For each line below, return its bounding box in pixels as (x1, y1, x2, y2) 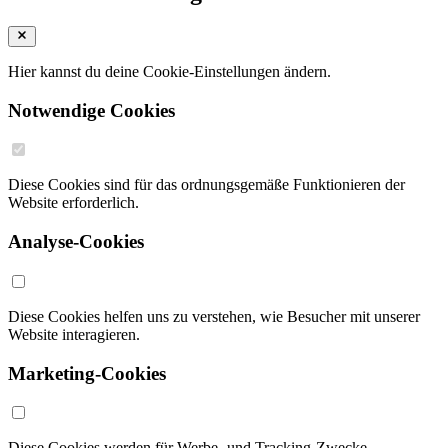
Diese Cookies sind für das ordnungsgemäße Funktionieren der (8, 176, 405, 194)
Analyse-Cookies (8, 231, 144, 253)
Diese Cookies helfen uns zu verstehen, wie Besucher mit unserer (8, 307, 420, 325)
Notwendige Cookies (8, 99, 175, 121)
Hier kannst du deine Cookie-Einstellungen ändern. (8, 63, 331, 81)
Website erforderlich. (8, 194, 139, 212)
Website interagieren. (8, 325, 140, 343)
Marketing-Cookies (8, 362, 166, 384)
